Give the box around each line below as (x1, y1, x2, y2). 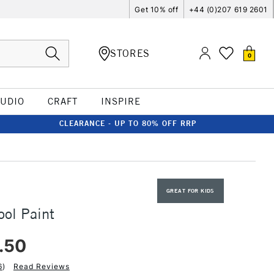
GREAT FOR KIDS (166, 187, 215, 194)
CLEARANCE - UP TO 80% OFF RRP (59, 119, 196, 128)
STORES (110, 46, 150, 59)
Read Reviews (13, 261, 70, 271)
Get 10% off (135, 4, 179, 14)
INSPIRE (100, 95, 141, 107)
